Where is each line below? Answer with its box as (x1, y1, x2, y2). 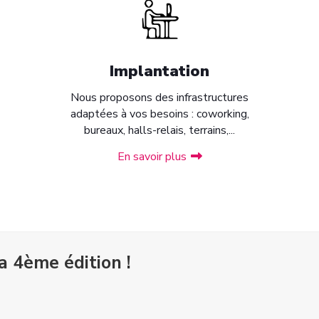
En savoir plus (117, 149, 187, 164)
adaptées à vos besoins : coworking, (70, 106, 249, 122)
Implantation (110, 61, 209, 82)
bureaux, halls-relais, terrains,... (84, 122, 235, 138)
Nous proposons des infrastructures (70, 90, 249, 105)
